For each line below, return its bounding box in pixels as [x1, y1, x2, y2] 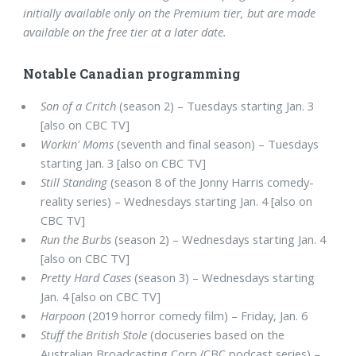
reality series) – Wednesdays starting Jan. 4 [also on [41, 193, 313, 210]
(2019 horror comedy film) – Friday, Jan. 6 [85, 308, 308, 324]
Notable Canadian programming [23, 65, 241, 83]
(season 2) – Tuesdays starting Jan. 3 [116, 98, 315, 114]
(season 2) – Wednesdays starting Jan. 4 [111, 231, 327, 248]
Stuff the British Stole [41, 327, 148, 343]
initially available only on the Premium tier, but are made [23, 4, 316, 21]
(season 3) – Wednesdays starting [131, 269, 315, 286]
